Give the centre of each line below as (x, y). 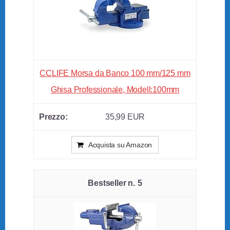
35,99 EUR (125, 117)
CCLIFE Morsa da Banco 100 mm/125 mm (115, 73)
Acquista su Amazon (120, 145)
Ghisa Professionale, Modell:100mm (115, 89)
